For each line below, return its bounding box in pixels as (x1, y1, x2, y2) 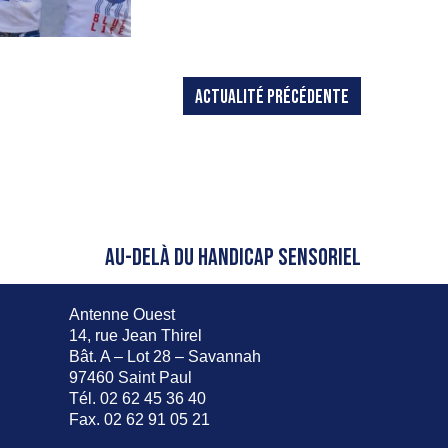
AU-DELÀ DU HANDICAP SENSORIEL (105, 242, 361, 272)
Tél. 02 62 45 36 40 (68, 389, 206, 407)
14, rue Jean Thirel (68, 326, 202, 344)
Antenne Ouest (68, 305, 175, 323)
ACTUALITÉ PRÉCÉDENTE (195, 85, 349, 109)
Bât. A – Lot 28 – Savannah (68, 347, 261, 365)
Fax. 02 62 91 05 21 (68, 410, 210, 428)
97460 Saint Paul (68, 368, 192, 386)
